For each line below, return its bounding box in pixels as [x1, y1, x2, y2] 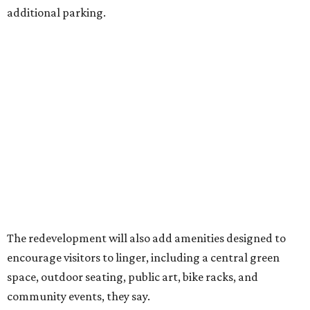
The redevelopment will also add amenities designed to [7, 231, 286, 246]
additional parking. [7, 6, 106, 20]
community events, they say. [7, 289, 150, 304]
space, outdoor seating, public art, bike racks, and [7, 270, 258, 284]
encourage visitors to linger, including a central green [7, 250, 280, 265]
